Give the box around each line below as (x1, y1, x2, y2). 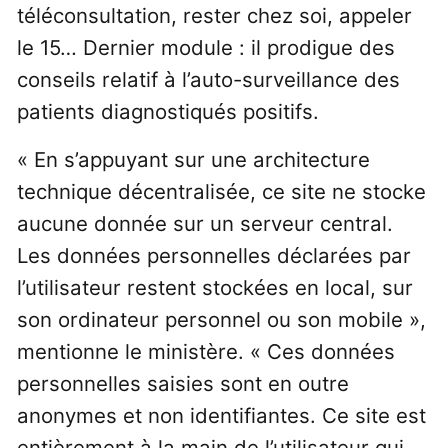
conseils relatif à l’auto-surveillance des (16, 67, 400, 93)
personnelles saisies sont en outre (16, 370, 349, 396)
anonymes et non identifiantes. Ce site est (16, 402, 426, 428)
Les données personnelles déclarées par (16, 242, 411, 268)
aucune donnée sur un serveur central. (16, 210, 393, 236)
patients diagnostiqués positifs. (16, 99, 319, 125)
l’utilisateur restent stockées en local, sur (16, 274, 413, 300)
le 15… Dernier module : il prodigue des (16, 35, 395, 61)
